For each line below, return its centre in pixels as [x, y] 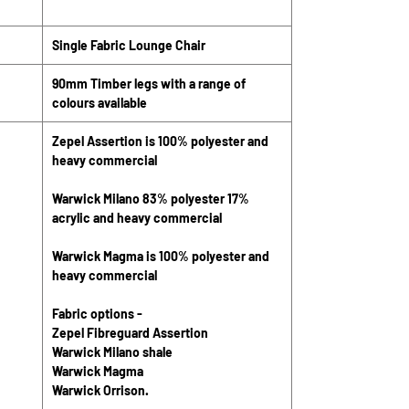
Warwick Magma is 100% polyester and [161, 256]
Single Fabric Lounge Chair [129, 45]
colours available [100, 103]
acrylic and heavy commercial [137, 218]
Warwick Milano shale [112, 352]
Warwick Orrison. [102, 390]
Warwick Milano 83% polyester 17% [151, 199]
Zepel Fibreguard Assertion [130, 333]
